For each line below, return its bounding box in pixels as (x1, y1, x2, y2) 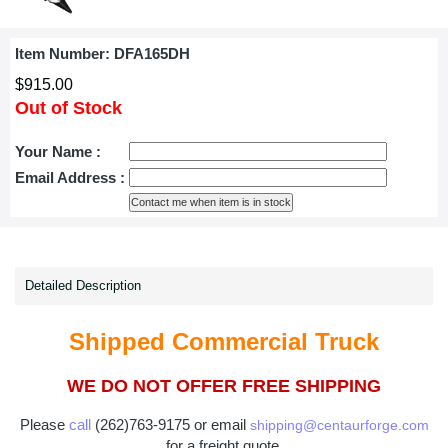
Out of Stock (15, 98, 122, 118)
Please (19, 416, 69, 433)
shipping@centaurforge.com (249, 417, 429, 433)
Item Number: (15, 45, 114, 62)
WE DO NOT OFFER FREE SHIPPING (67, 376, 381, 396)
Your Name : (15, 143, 105, 160)
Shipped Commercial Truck (69, 328, 379, 355)
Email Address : (15, 169, 129, 186)
